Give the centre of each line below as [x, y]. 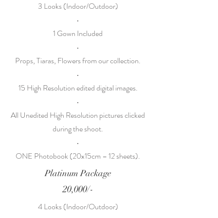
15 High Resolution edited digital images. [78, 88]
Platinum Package [78, 173]
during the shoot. [78, 129]
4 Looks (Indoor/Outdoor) [78, 207]
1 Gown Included [78, 33]
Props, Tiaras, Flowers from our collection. [78, 61]
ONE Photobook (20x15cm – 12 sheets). [78, 156]
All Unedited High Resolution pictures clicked [78, 115]
